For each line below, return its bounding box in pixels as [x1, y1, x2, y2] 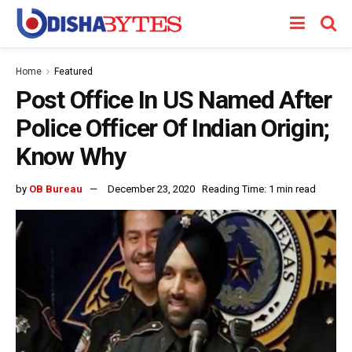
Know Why [16, 141, 126, 171]
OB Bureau [29, 182, 82, 195]
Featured [54, 66, 93, 77]
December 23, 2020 [108, 182, 195, 195]
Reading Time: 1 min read [202, 182, 316, 195]
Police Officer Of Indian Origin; [16, 113, 330, 143]
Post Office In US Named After [16, 85, 332, 115]
